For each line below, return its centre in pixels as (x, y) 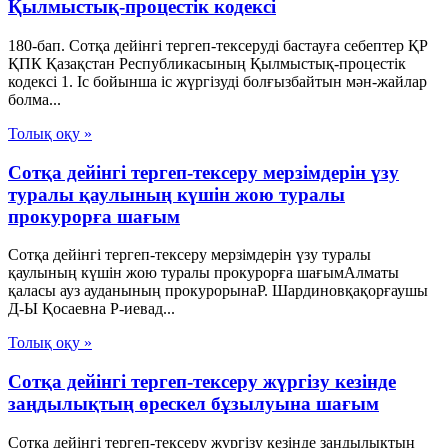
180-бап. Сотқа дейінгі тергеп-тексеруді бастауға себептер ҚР (218, 45)
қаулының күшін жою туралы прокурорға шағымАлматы (203, 273)
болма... (34, 99)
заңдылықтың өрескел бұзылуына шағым (193, 403)
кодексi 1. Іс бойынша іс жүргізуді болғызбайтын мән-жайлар (217, 81)
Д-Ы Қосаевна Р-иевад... (91, 309)
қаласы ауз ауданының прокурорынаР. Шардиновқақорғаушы (218, 291)
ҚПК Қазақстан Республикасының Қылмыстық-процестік (207, 63)
